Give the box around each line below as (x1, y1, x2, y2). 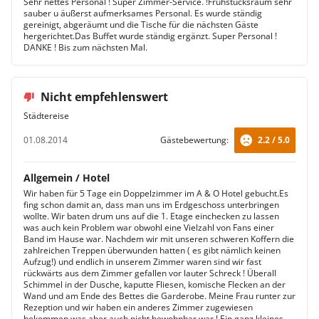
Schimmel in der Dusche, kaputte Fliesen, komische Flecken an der (23, 278, 286, 291)
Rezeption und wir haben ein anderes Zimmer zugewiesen (23, 301, 253, 313)
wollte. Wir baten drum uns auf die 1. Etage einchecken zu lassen (23, 210, 279, 222)
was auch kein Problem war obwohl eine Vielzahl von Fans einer (23, 221, 274, 234)
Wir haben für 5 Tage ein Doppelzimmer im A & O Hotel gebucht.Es (23, 187, 288, 199)
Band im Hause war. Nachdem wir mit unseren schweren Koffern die (23, 233, 294, 245)
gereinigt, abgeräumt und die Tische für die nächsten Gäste (23, 19, 258, 31)
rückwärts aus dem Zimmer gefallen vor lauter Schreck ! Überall (23, 267, 276, 279)
